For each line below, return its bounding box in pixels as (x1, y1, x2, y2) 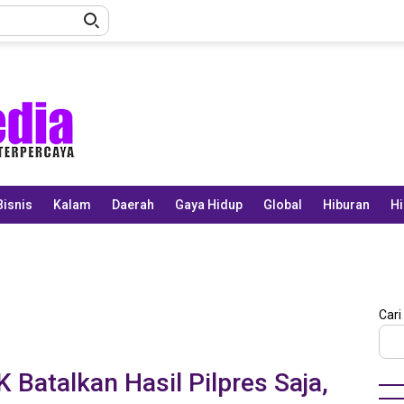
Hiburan (323, 197, 370, 212)
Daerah (112, 197, 154, 212)
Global (263, 197, 302, 212)
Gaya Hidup (175, 197, 243, 212)
